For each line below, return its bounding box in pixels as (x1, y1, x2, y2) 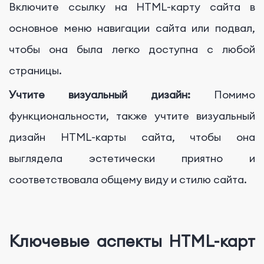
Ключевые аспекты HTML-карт (9, 230, 255, 251)
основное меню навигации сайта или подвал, (9, 21, 255, 35)
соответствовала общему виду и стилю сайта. (9, 173, 247, 187)
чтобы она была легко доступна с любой (9, 42, 255, 57)
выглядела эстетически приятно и (9, 151, 255, 166)
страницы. (9, 64, 62, 78)
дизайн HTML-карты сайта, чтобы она (9, 130, 255, 144)
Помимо (214, 88, 255, 102)
